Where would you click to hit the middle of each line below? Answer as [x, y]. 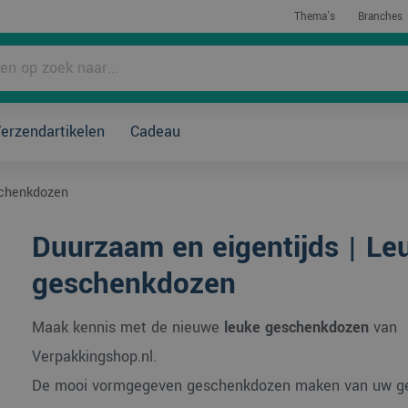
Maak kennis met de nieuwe [127, 327]
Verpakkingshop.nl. [94, 357]
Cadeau [155, 132]
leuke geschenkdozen [296, 327]
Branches [380, 17]
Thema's [314, 17]
